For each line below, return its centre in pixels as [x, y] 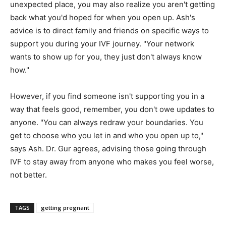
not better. [29, 175]
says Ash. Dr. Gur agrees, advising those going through [108, 149]
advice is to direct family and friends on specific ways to [109, 31]
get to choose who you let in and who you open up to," [107, 136]
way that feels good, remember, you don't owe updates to [112, 109]
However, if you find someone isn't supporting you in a [107, 96]
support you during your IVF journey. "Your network [102, 44]
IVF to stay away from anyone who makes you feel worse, [112, 162]
